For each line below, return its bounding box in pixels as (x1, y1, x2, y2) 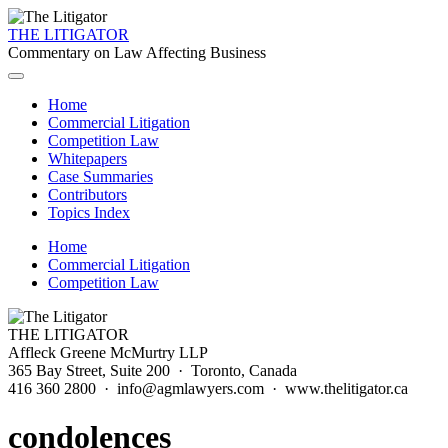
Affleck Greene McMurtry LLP (8, 344, 208, 361)
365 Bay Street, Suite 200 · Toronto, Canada (8, 362, 297, 379)
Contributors (48, 186, 127, 203)
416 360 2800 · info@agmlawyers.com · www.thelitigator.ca (8, 380, 408, 397)
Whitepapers (48, 150, 127, 167)
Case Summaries (48, 168, 153, 185)
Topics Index (48, 204, 130, 221)
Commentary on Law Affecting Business (8, 44, 266, 61)
